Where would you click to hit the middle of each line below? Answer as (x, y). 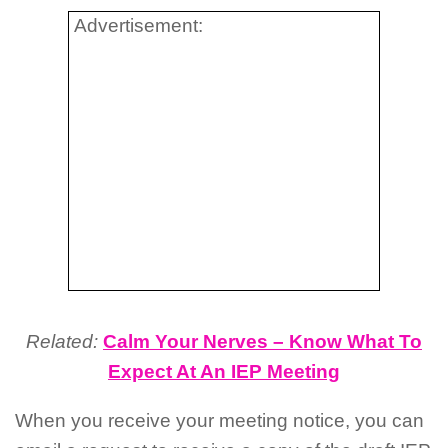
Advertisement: (138, 26)
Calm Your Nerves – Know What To (262, 342)
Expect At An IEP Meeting (224, 372)
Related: (62, 342)
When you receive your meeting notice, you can (219, 420)
